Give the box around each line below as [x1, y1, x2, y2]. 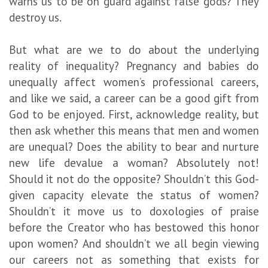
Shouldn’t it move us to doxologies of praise [9, 203, 259, 218]
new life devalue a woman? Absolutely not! [9, 155, 259, 170]
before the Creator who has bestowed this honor [9, 220, 259, 234]
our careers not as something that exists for [9, 252, 259, 267]
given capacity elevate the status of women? [9, 187, 259, 202]
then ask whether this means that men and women [9, 123, 259, 138]
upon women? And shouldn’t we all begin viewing [9, 236, 259, 251]
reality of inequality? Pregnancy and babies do [9, 58, 259, 73]
